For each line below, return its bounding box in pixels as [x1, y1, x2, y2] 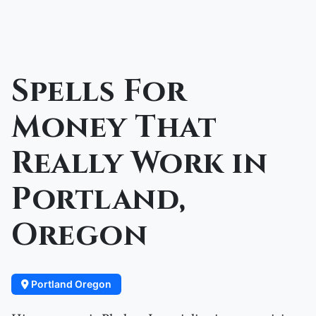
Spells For [11, 71, 186, 113]
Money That [11, 107, 217, 149]
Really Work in [11, 143, 267, 185]
